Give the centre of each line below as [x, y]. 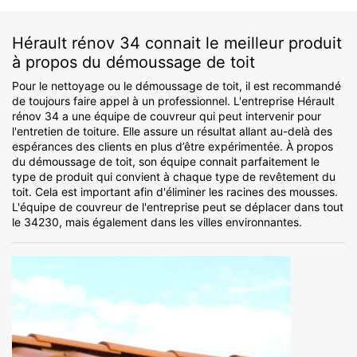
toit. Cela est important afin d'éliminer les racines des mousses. [175, 192]
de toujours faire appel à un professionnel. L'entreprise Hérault [173, 101]
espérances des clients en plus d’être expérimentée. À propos [173, 147]
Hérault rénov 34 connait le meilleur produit [177, 43]
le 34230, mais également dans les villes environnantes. [157, 222]
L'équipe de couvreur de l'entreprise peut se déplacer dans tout [178, 207]
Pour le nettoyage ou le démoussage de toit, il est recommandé [177, 86]
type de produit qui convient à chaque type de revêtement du [174, 177]
